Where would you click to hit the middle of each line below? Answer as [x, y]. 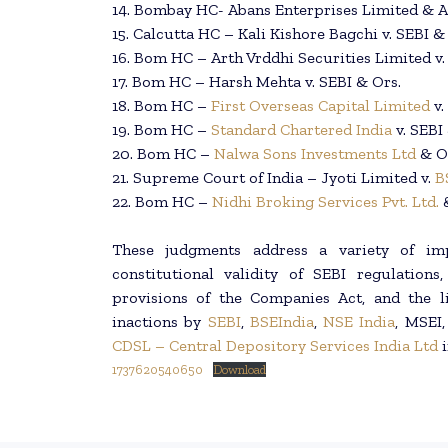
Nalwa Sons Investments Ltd [315, 154]
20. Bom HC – [163, 154]
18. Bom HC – [161, 106]
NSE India [359, 322]
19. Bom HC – [161, 130]
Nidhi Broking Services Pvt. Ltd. [327, 202]
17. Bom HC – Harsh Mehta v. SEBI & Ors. [256, 82]
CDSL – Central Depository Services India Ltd [275, 346]
